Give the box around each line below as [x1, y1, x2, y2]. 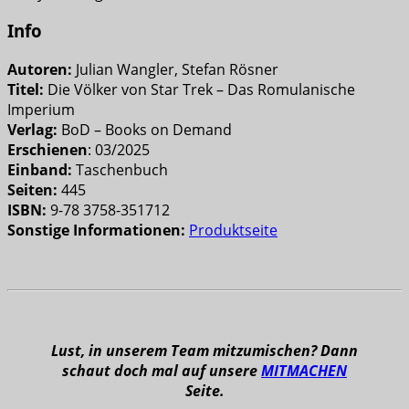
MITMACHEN [261, 360, 347, 381]
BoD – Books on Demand [58, 119, 232, 140]
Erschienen [7, 139, 88, 160]
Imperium [7, 99, 75, 120]
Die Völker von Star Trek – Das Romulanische [47, 79, 355, 100]
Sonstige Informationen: [7, 219, 185, 240]
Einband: [7, 159, 72, 180]
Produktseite [189, 219, 278, 240]
